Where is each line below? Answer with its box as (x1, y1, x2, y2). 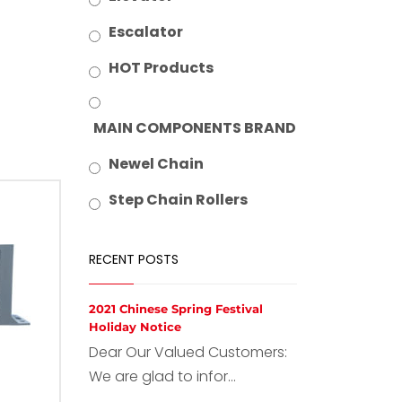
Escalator (108, 22, 183, 42)
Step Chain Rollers (108, 189, 248, 210)
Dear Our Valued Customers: (88, 342, 287, 363)
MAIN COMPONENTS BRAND (92, 118, 296, 138)
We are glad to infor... (88, 366, 236, 387)
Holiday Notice (88, 319, 181, 334)
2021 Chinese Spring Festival (88, 301, 263, 316)
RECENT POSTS (88, 250, 179, 268)
